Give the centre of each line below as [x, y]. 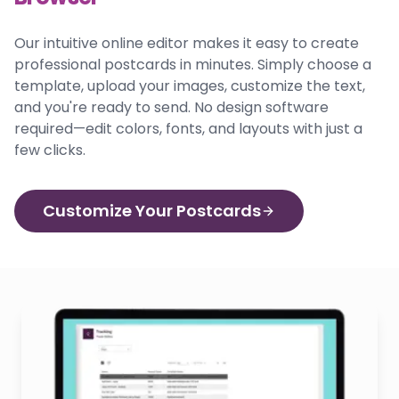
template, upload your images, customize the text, [190, 85]
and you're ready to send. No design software [171, 107]
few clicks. [50, 150]
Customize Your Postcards [152, 210]
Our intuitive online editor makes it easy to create [187, 43]
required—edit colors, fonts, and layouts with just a [188, 128]
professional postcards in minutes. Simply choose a [193, 64]
